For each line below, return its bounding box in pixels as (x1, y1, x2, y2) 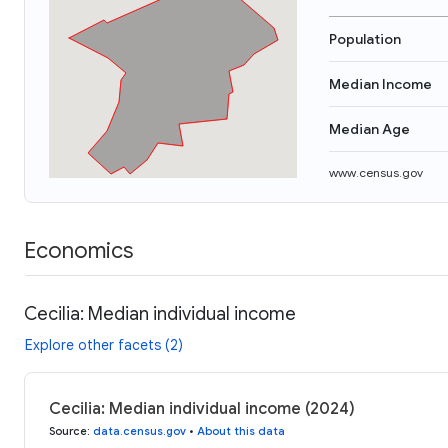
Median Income (329, 75, 432, 93)
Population (329, 30, 401, 48)
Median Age (329, 120, 410, 138)
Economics (24, 236, 133, 264)
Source (49, 423, 87, 438)
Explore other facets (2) (25, 335, 183, 354)
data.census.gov (93, 423, 186, 438)
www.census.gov (329, 165, 423, 180)
